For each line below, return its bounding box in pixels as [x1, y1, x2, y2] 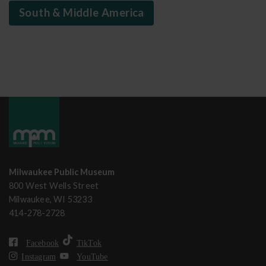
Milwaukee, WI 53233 [9, 194, 92, 204]
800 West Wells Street [9, 180, 99, 191]
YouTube [77, 251, 108, 260]
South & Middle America [19, 6, 144, 19]
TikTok [76, 237, 102, 246]
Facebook [26, 237, 59, 246]
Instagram [21, 251, 56, 260]
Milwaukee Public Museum [9, 167, 115, 177]
